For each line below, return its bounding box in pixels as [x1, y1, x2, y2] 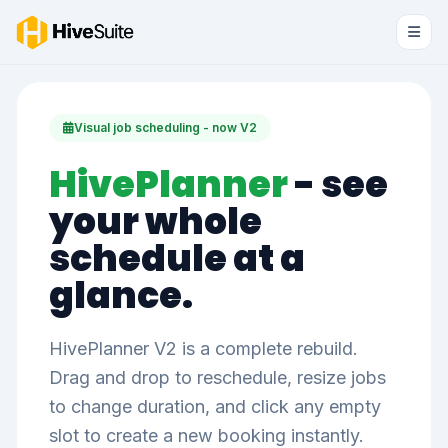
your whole [49, 196, 262, 247]
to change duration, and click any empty [49, 396, 381, 417]
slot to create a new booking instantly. [49, 425, 364, 446]
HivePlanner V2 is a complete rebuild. [49, 338, 358, 359]
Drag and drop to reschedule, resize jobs [49, 367, 386, 388]
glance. [49, 270, 193, 321]
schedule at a [49, 233, 305, 284]
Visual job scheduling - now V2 [74, 120, 257, 135]
